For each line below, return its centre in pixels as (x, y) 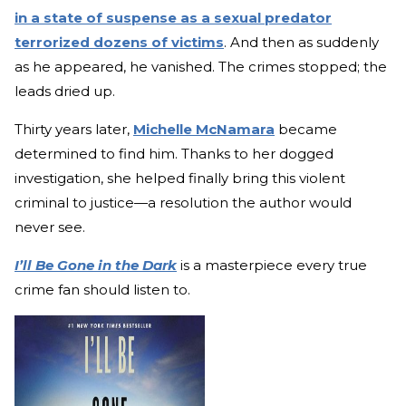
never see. (50, 227)
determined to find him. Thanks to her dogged (174, 154)
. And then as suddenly (301, 43)
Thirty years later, (74, 130)
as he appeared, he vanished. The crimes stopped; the (201, 67)
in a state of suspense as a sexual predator (173, 18)
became (306, 130)
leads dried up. (65, 92)
